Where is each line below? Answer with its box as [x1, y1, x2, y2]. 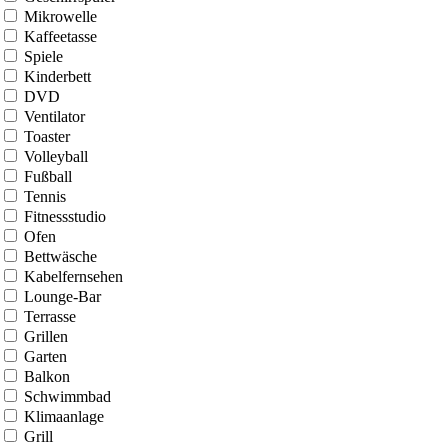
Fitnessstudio [24, 207, 106, 225]
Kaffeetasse [24, 27, 97, 45]
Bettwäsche [24, 247, 97, 265]
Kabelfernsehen [24, 267, 123, 285]
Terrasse [24, 307, 76, 325]
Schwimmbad [24, 387, 111, 405]
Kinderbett [24, 67, 91, 85]
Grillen [24, 327, 68, 345]
